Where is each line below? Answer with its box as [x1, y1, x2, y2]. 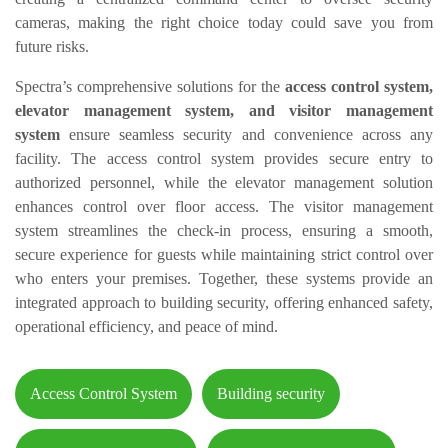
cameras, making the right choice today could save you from [15, 14, 433, 32]
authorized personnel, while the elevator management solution [15, 174, 433, 192]
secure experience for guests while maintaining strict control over [15, 246, 433, 264]
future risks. [15, 38, 89, 56]
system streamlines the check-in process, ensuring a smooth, [15, 222, 433, 240]
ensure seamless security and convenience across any [60, 126, 433, 144]
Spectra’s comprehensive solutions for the [15, 78, 285, 96]
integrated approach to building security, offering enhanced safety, [15, 294, 433, 312]
